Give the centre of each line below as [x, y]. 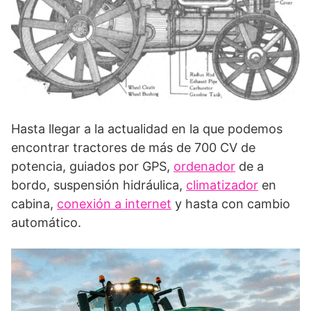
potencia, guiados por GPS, [92, 166]
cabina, [34, 203]
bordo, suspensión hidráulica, [99, 185]
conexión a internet [114, 203]
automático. [46, 222]
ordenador [204, 166]
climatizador [222, 185]
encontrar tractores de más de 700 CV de [133, 147]
